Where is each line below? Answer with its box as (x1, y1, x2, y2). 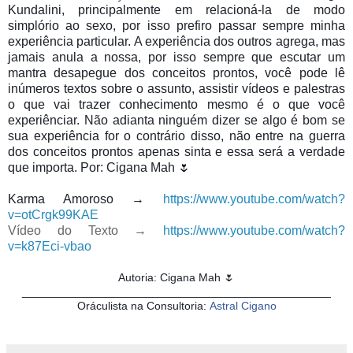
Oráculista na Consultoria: (76, 299, 210, 313)
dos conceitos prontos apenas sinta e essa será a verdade (8, 145, 345, 159)
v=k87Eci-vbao (8, 240, 91, 254)
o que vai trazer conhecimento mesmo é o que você (8, 98, 345, 112)
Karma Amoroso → (8, 192, 163, 206)
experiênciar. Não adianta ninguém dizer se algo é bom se (8, 113, 345, 128)
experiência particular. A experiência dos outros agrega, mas (8, 35, 345, 49)
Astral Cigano (209, 299, 277, 313)
